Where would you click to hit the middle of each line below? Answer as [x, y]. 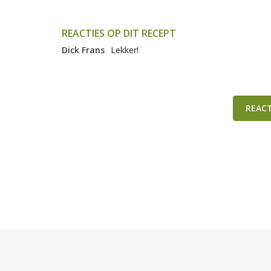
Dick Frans [83, 50]
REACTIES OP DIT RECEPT [119, 34]
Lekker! [125, 50]
